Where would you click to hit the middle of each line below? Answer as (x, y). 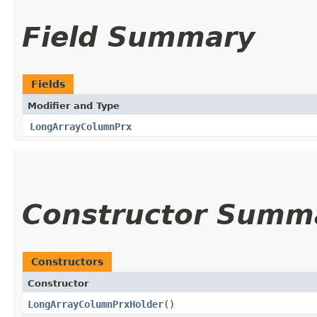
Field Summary (138, 37)
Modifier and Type (74, 105)
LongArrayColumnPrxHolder (96, 304)
